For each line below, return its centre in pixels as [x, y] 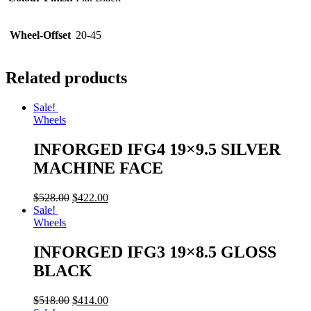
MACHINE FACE [98, 168]
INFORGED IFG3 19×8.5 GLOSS [155, 252]
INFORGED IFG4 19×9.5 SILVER [157, 149]
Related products [66, 78]
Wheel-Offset [40, 35]
